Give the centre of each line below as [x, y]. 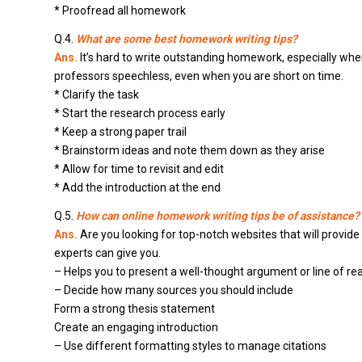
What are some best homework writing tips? [187, 39]
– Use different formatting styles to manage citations [190, 346]
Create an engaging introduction [136, 328]
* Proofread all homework [120, 11]
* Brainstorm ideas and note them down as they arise [189, 151]
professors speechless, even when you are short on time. [199, 76]
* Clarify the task [97, 95]
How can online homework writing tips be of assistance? [218, 216]
